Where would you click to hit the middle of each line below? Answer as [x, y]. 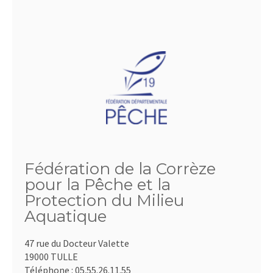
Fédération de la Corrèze [120, 169]
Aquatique [66, 217]
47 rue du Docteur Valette [77, 243]
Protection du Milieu [104, 201]
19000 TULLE [51, 257]
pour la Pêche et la [97, 185]
